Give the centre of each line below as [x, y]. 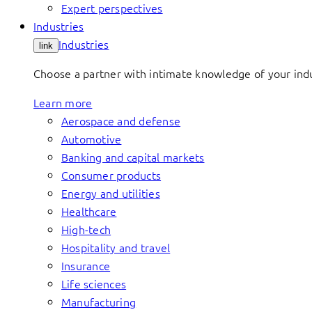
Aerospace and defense [121, 120]
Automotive [92, 139]
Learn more [63, 102]
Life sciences [94, 283]
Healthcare [89, 211]
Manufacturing [99, 302]
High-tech [86, 229]
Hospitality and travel [116, 247]
